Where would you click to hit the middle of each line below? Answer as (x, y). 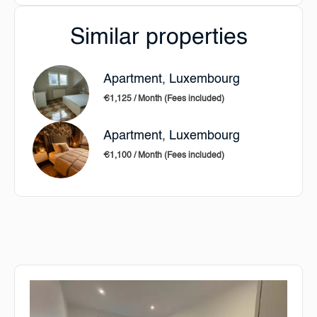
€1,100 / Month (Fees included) (164, 156)
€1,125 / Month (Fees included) (164, 99)
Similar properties (158, 38)
